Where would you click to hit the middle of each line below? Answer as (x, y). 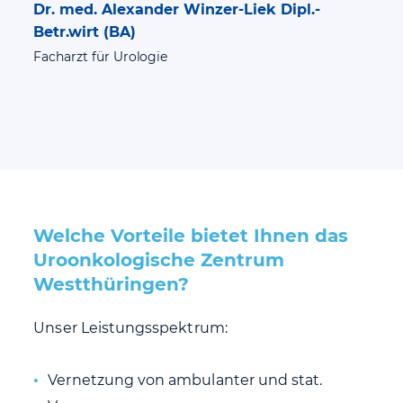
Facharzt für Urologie (101, 57)
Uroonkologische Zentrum (159, 260)
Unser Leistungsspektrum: (130, 328)
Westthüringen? (112, 285)
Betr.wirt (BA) (85, 32)
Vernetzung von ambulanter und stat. (185, 381)
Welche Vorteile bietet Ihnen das (191, 236)
